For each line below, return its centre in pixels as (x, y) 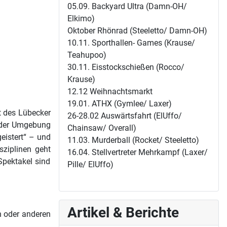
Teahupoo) (87, 55)
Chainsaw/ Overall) (102, 128)
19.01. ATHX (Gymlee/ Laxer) (120, 103)
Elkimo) (81, 18)
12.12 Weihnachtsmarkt (110, 91)
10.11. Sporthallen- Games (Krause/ (131, 43)
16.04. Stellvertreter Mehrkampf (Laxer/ (138, 152)
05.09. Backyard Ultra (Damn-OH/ (127, 6)
